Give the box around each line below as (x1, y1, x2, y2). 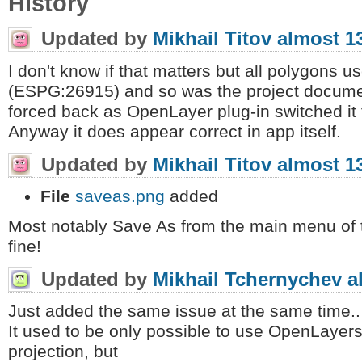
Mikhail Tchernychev (153, 267, 342, 290)
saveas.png (75, 187, 165, 207)
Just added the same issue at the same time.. (8, 301, 360, 322)
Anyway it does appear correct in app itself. (8, 121, 341, 141)
